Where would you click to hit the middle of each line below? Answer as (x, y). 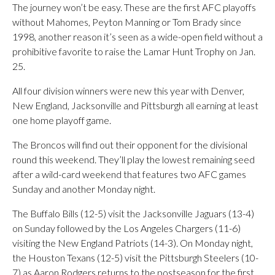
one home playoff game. (62, 120)
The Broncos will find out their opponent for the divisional (130, 145)
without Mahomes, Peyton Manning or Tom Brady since (127, 22)
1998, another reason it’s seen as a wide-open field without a (137, 37)
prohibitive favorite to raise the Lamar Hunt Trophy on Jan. (134, 51)
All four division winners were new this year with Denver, (128, 91)
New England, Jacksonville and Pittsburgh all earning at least (135, 105)
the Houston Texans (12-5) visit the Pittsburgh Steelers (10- (135, 258)
